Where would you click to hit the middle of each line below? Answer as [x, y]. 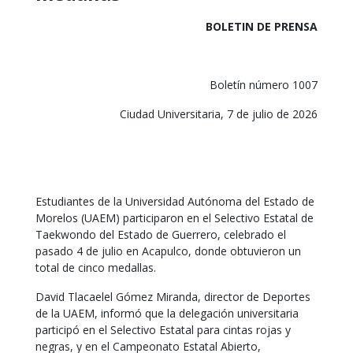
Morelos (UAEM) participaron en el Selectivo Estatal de [175, 218]
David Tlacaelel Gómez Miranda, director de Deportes [173, 297]
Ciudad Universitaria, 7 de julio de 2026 [219, 114]
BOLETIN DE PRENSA [262, 26]
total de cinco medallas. [96, 268]
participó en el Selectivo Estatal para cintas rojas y [163, 330]
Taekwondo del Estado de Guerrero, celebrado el [161, 234]
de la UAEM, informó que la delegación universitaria [167, 313]
